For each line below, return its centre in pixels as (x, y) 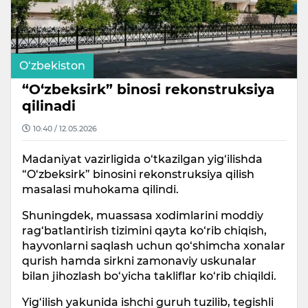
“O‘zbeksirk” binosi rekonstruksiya (148, 89)
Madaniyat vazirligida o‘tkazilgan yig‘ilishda (142, 159)
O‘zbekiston (52, 65)
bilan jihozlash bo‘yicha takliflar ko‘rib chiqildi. (149, 276)
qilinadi (49, 106)
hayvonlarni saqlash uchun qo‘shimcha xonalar (154, 245)
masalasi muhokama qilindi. (100, 189)
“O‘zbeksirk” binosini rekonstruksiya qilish (138, 174)
